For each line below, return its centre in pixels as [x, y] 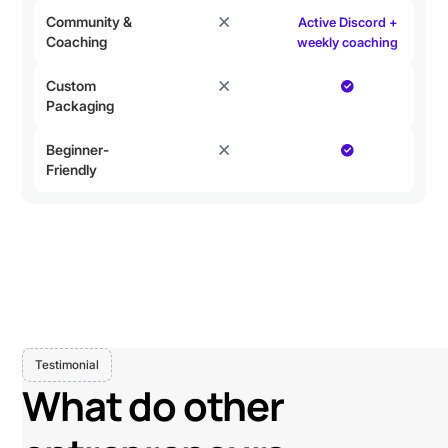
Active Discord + [347, 22]
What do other [153, 406]
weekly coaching [348, 42]
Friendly [72, 170]
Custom [71, 86]
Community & [89, 22]
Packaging [80, 106]
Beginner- [78, 150]
